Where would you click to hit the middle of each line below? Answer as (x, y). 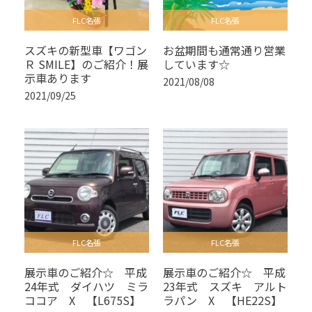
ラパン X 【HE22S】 (223, 300)
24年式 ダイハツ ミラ (86, 286)
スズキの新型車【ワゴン (86, 50)
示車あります (58, 78)
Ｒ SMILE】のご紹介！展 (86, 64)
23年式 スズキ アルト (225, 286)
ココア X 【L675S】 (83, 300)
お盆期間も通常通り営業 (224, 50)
